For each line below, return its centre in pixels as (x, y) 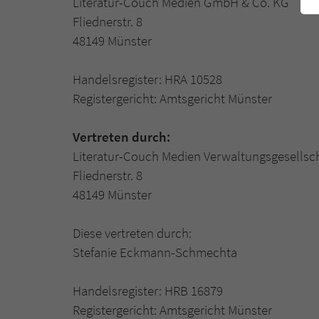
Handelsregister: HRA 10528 (147, 79)
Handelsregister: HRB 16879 (148, 291)
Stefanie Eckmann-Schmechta (155, 252)
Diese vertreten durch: (132, 233)
